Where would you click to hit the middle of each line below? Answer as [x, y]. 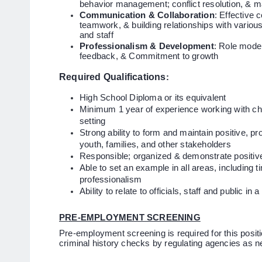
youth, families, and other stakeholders [158, 144]
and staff [96, 35]
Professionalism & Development [147, 46]
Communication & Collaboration [147, 15]
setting [96, 121]
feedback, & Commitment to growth [149, 56]
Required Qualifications [113, 77]
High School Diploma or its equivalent [155, 97]
